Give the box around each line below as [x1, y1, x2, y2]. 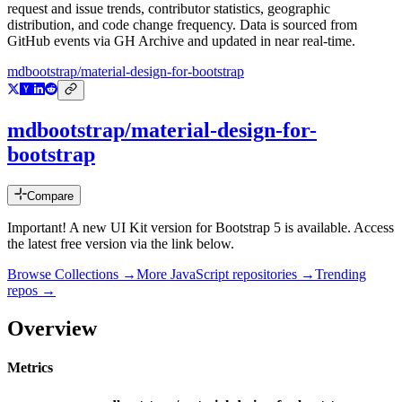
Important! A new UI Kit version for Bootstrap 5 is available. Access [7, 220, 394, 236]
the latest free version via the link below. [7, 236, 234, 252]
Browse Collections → [7, 267, 136, 283]
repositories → [229, 267, 315, 283]
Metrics [7, 360, 53, 376]
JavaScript [170, 267, 229, 283]
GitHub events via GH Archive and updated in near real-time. [7, 33, 355, 49]
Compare [27, 189, 74, 204]
